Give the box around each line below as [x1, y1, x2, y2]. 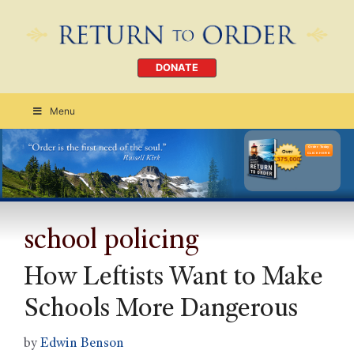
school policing [24, 227, 198, 256]
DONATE [156, 62, 198, 74]
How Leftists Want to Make [24, 265, 323, 292]
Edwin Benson [40, 337, 124, 352]
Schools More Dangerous [24, 296, 298, 324]
